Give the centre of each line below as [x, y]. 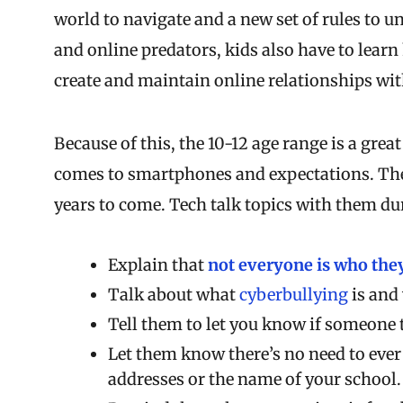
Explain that [158, 264]
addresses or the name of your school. [255, 379]
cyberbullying [294, 294]
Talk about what [174, 294]
